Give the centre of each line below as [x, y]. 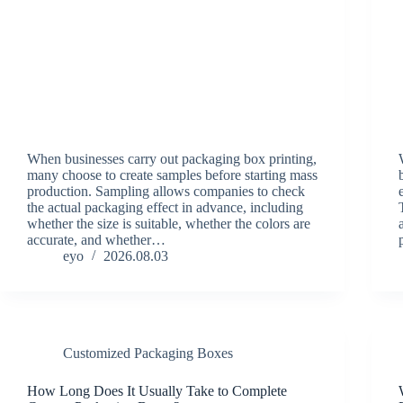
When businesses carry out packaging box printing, [172, 159]
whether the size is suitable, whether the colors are [169, 224]
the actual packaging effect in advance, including [165, 208]
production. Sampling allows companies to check [166, 192]
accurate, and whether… [96, 240]
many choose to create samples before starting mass [172, 175]
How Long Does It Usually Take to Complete [157, 391]
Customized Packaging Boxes [148, 354]
